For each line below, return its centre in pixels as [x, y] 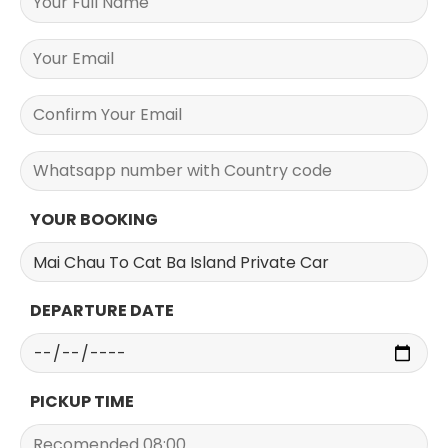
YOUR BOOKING [94, 219]
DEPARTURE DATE [102, 311]
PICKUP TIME [82, 402]
